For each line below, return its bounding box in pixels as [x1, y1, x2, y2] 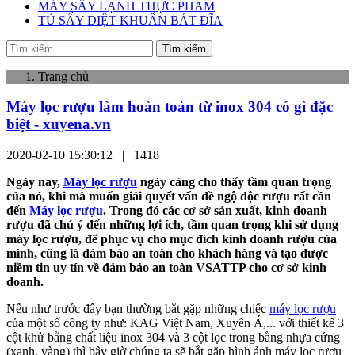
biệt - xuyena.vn [6, 116, 111, 133]
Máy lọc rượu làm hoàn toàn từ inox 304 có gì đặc [6, 98, 333, 116]
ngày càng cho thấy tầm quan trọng [137, 174, 331, 189]
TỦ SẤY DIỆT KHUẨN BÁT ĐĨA [38, 13, 223, 27]
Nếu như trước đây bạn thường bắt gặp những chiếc [6, 301, 269, 315]
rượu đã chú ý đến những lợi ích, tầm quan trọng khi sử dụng [6, 217, 338, 231]
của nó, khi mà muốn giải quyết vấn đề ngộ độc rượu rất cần [6, 189, 331, 203]
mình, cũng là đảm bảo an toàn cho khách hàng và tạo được [6, 246, 328, 260]
